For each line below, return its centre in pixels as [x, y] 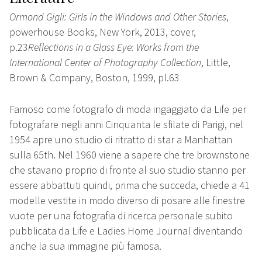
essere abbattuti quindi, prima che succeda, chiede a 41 [130, 185]
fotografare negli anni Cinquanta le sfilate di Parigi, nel [126, 125]
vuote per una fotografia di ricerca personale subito [121, 216]
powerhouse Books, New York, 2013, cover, [103, 32]
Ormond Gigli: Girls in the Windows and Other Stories [118, 17]
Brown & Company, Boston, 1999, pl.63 [94, 78]
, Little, [216, 63]
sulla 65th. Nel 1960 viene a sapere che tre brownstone [130, 155]
